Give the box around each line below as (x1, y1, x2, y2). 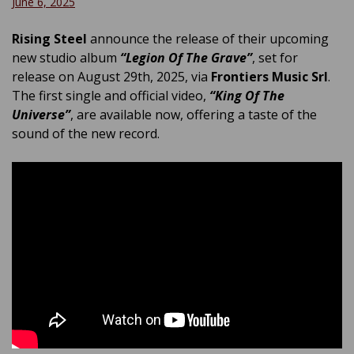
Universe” (12, 105, 70, 123)
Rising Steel (12, 29, 87, 47)
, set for (252, 48, 298, 66)
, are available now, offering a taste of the (70, 105, 317, 123)
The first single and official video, (12, 86, 209, 104)
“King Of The (209, 86, 284, 104)
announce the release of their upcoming (87, 29, 329, 47)
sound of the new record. (12, 124, 160, 142)
